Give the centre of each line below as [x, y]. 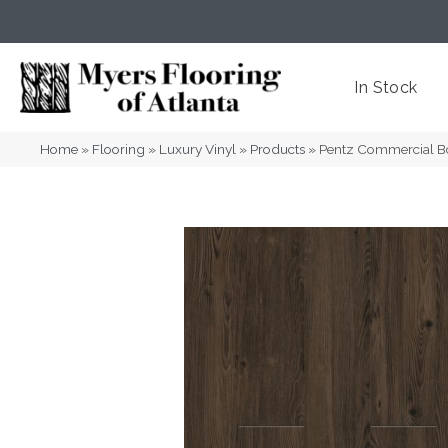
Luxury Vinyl [197, 149]
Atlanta [271, 21]
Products [277, 149]
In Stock [386, 87]
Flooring [118, 149]
